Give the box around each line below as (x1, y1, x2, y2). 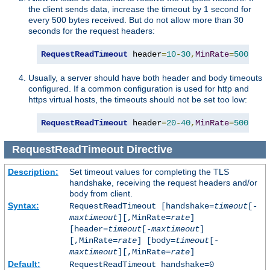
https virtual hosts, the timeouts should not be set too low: (28, 95, 247, 105)
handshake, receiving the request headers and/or (69, 177, 257, 187)
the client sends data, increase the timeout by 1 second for (28, 4, 251, 14)
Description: (7, 166, 58, 177)
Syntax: (7, 200, 39, 210)
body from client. (69, 188, 133, 198)
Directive (123, 143, 175, 155)
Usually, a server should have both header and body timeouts (28, 73, 262, 83)
